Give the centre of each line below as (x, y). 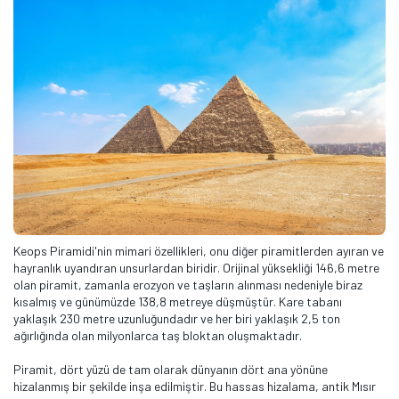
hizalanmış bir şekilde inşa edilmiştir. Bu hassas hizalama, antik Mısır (195, 386)
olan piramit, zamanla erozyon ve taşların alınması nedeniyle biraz (188, 284)
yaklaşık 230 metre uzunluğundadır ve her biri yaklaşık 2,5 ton (177, 318)
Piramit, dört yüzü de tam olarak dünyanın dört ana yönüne (171, 369)
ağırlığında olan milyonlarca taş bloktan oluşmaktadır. (159, 335)
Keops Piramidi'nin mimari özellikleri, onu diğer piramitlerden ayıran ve (199, 250)
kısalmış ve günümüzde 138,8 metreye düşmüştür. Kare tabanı (178, 301)
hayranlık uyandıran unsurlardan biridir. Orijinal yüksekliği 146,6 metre (196, 267)
